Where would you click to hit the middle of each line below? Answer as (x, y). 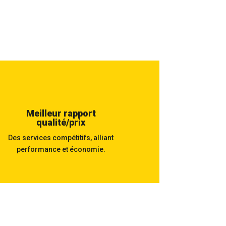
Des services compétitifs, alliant (61, 138)
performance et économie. (61, 150)
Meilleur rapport (61, 114)
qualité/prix (61, 123)
